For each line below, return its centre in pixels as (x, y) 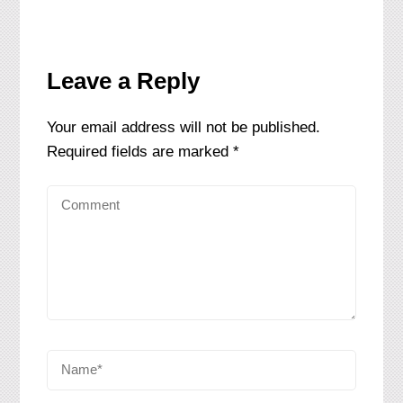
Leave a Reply (124, 81)
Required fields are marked (140, 152)
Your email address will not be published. (184, 128)
